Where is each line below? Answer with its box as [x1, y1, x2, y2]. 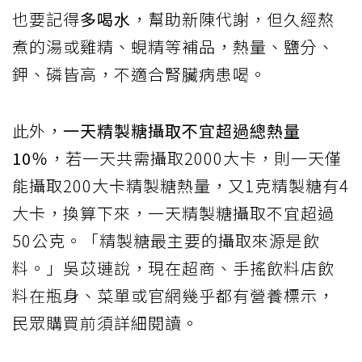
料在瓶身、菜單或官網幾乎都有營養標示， [12, 283, 335, 307]
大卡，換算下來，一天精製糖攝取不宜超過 [12, 200, 335, 225]
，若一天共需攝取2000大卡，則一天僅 [48, 145, 342, 170]
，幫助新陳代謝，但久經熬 [131, 6, 335, 31]
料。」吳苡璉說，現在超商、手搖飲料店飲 [12, 255, 335, 280]
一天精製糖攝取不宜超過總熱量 [63, 118, 301, 142]
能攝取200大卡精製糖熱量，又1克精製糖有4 [12, 173, 349, 197]
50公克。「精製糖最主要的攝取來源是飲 [12, 228, 320, 252]
